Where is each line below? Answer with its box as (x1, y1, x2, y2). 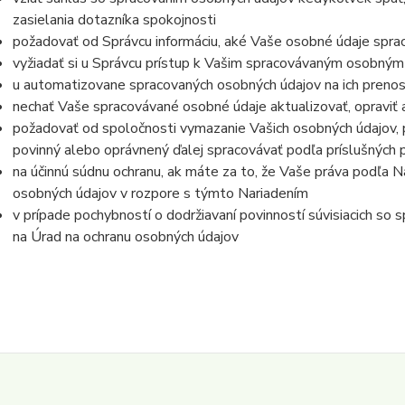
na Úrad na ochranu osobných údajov (12, 227, 239, 247)
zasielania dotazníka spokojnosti (12, 10, 216, 30)
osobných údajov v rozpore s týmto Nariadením (12, 184, 308, 203)
